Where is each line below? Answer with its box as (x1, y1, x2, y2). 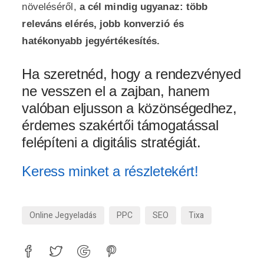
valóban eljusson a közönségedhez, (22, 100, 237, 116)
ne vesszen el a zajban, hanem (22, 83, 210, 99)
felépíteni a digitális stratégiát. (22, 134, 201, 150)
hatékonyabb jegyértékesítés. (22, 35, 160, 47)
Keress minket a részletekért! (22, 163, 199, 179)
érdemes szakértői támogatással (22, 117, 219, 133)
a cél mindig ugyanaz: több (79, 1, 208, 12)
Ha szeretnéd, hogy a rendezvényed (22, 66, 241, 82)
